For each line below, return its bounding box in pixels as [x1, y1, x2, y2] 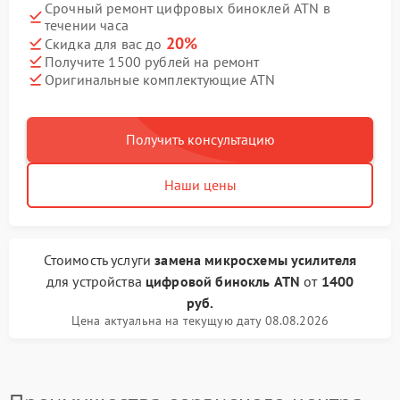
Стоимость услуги [43, 251, 155, 269]
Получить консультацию [125, 130, 275, 148]
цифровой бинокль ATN [146, 272, 301, 290]
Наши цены [163, 176, 237, 194]
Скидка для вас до [45, 35, 166, 53]
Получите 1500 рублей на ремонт [45, 52, 260, 71]
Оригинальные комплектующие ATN [45, 70, 276, 88]
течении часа [45, 16, 129, 34]
